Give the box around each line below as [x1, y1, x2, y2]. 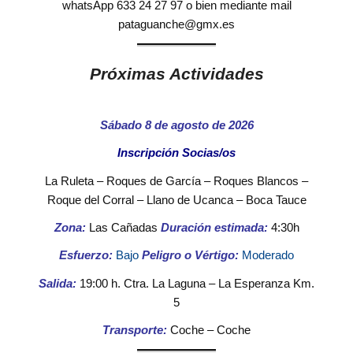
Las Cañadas [85, 221, 161, 235]
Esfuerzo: [59, 248, 113, 262]
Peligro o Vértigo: [142, 248, 239, 262]
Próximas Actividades [89, 65, 264, 84]
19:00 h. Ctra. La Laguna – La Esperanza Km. [76, 276, 314, 290]
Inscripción [117, 146, 179, 160]
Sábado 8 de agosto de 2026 [99, 117, 254, 132]
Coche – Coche [170, 323, 251, 337]
